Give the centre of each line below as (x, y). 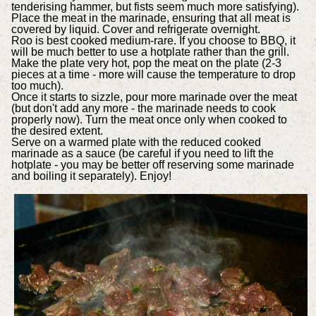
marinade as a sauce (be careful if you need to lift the (142, 154)
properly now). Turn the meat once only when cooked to (149, 120)
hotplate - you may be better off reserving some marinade (152, 165)
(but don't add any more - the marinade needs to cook (143, 109)
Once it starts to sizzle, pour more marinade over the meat (154, 97)
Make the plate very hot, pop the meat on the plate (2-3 (146, 63)
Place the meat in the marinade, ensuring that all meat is (151, 18)
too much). (38, 86)
